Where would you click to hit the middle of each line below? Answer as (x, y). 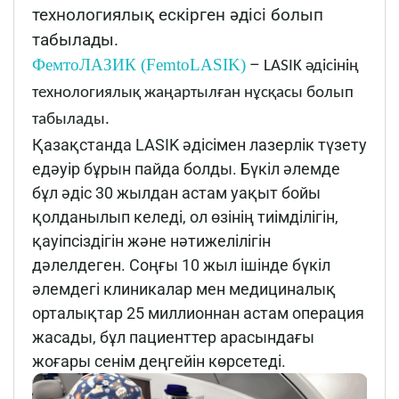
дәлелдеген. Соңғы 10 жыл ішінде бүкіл (181, 265)
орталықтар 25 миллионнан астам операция (198, 313)
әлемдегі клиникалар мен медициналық (184, 289)
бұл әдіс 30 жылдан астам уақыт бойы (176, 193)
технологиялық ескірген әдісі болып (178, 16)
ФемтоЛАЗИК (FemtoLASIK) (139, 65)
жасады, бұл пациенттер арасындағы (173, 338)
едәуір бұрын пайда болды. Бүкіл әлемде (186, 169)
